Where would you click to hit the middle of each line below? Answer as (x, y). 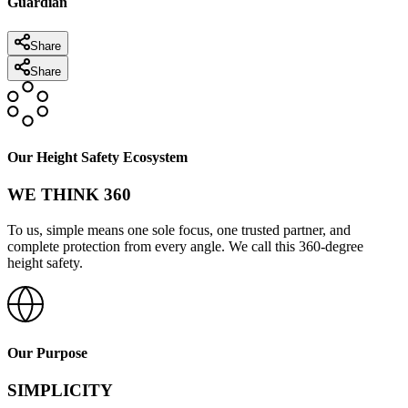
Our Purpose (47, 353)
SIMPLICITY (60, 391)
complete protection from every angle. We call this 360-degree (185, 247)
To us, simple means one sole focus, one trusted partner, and (179, 230)
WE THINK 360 (69, 195)
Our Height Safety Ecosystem (97, 158)
